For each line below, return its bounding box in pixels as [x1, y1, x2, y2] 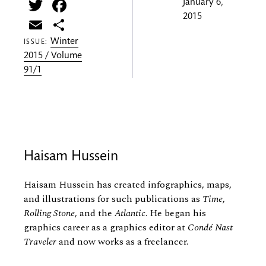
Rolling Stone [24, 206, 75, 221]
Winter [50, 37, 79, 47]
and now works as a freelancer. [56, 235, 188, 249]
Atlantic [115, 206, 145, 221]
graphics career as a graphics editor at [24, 220, 188, 235]
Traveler [24, 235, 56, 249]
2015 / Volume [24, 52, 82, 62]
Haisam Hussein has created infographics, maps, [24, 178, 232, 192]
